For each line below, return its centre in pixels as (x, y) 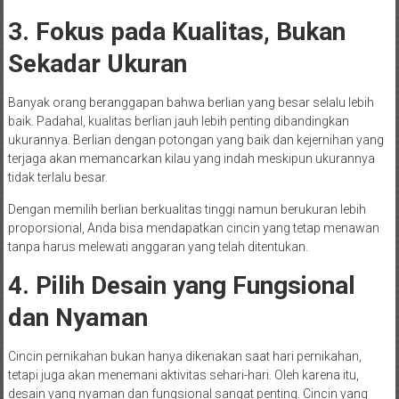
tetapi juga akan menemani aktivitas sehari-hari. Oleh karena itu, (183, 375)
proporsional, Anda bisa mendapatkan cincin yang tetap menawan (193, 228)
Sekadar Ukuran (97, 64)
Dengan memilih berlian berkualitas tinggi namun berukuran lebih (187, 210)
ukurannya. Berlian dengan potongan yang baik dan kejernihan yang (195, 140)
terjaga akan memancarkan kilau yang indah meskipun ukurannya (191, 159)
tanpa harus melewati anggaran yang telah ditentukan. (158, 247)
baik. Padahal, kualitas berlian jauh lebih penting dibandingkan (178, 122)
